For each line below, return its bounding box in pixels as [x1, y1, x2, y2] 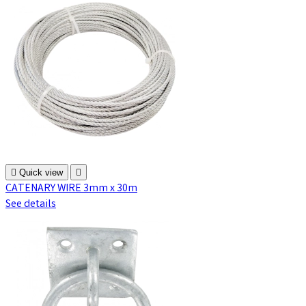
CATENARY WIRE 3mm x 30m [5, 181, 137, 197]
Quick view [19, 167, 63, 178]
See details [5, 197, 56, 213]
